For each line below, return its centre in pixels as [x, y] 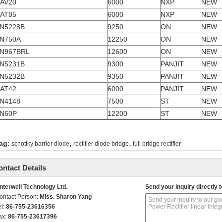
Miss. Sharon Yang [66, 197]
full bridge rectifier [157, 144]
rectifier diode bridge [101, 144]
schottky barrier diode [40, 144]
